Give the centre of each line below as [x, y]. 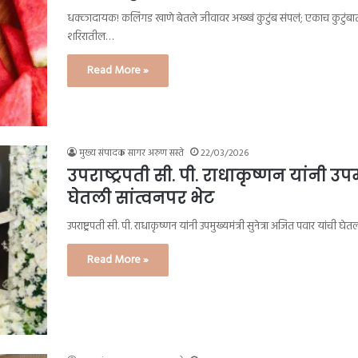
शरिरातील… [90, 37]
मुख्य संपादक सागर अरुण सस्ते [131, 154]
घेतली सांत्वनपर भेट [141, 199]
